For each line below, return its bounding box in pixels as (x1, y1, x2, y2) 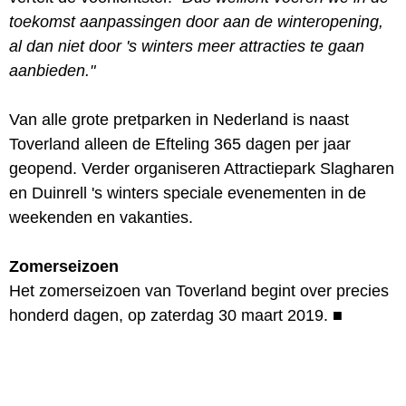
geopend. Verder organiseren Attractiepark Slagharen (9, 159, 394, 178)
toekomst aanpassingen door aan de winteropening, (9, 12, 383, 31)
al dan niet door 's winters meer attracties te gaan (9, 36, 364, 55)
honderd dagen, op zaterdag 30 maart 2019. (9, 305, 328, 324)
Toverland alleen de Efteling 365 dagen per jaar (9, 134, 351, 153)
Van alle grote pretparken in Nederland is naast (9, 110, 349, 129)
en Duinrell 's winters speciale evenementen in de (9, 183, 366, 202)
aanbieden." (9, 61, 95, 80)
